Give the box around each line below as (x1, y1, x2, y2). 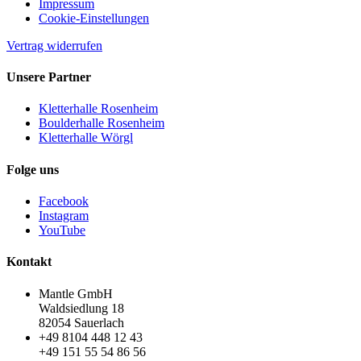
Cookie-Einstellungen (39, 10, 149, 25)
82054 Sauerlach (39, 315, 124, 330)
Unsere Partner (6, 70, 91, 85)
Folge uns (6, 162, 59, 176)
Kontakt (6, 255, 52, 269)
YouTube (39, 222, 85, 237)
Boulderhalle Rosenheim (39, 116, 164, 131)
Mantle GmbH (39, 286, 113, 301)
